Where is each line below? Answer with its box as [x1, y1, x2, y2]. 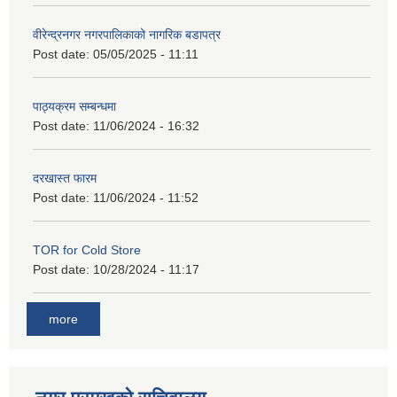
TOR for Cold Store [33, 242, 141, 257]
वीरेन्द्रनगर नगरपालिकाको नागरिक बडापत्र [33, 27, 221, 42]
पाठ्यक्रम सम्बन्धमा [33, 98, 116, 113]
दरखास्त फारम [33, 170, 97, 185]
